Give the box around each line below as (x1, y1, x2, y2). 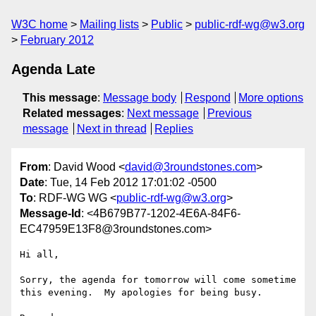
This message (23, 92, 97, 104)
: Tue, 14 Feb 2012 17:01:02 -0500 (44, 176, 217, 189)
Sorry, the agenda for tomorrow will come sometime (20, 274, 296, 286)
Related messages (23, 107, 121, 119)
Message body (103, 92, 176, 104)
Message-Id (20, 207, 81, 220)
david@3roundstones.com (125, 161, 256, 174)
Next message (127, 107, 199, 119)
